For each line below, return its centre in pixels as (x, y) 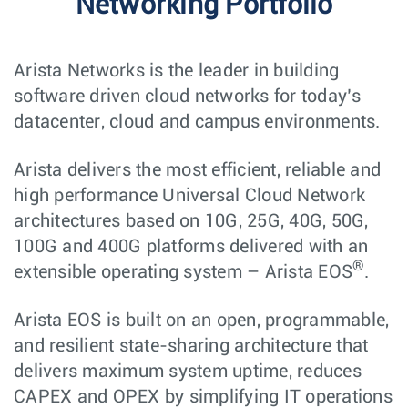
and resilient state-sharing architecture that (191, 346)
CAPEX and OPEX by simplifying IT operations (203, 397)
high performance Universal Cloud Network (189, 196)
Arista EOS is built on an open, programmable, (202, 321)
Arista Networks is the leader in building (177, 71)
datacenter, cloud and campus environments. (197, 122)
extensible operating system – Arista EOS (183, 272)
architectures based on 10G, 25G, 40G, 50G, (191, 221)
